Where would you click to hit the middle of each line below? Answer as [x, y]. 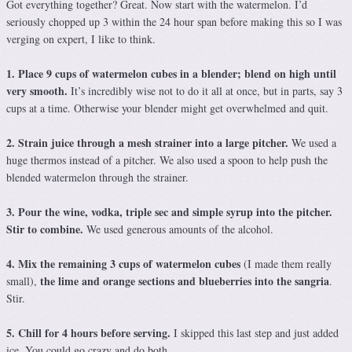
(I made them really [286, 264]
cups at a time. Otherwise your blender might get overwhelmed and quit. [167, 108]
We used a [312, 143]
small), [23, 281]
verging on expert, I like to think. [81, 39]
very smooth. [37, 91]
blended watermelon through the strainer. [97, 178]
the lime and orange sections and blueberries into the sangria [185, 281]
